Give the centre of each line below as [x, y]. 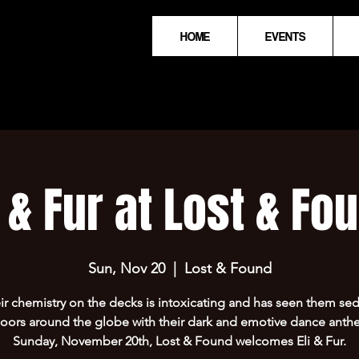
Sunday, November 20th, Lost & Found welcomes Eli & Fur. [179, 341]
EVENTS [285, 36]
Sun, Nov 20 [126, 268]
